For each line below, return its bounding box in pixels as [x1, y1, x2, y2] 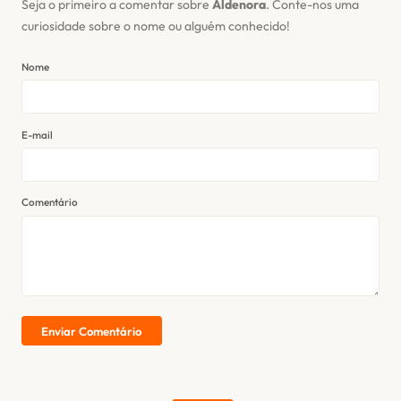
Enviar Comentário [41, 323, 142, 338]
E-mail [21, 127, 53, 141]
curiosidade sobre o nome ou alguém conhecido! [21, 17, 290, 34]
